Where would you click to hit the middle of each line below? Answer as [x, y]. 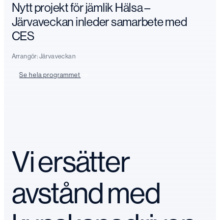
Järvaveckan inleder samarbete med [99, 21]
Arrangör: [25, 56]
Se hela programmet [50, 74]
